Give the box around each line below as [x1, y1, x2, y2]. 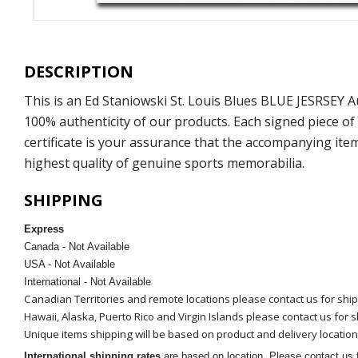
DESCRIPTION [24, 61, 133, 83]
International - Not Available [24, 276, 151, 288]
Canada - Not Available [24, 241, 133, 253]
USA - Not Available [24, 258, 118, 271]
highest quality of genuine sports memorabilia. [24, 154, 304, 173]
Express [24, 223, 64, 236]
